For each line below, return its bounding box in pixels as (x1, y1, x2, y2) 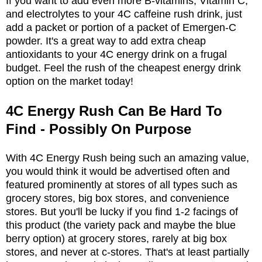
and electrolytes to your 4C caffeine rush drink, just (6, 8, 242, 20)
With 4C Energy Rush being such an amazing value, (6, 151, 249, 164)
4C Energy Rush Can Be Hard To (6, 102, 222, 119)
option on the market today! (6, 75, 136, 87)
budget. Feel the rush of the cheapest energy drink (6, 61, 241, 74)
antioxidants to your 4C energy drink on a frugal (6, 48, 227, 60)
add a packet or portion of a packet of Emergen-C (6, 21, 236, 33)
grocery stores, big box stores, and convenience (6, 192, 229, 204)
